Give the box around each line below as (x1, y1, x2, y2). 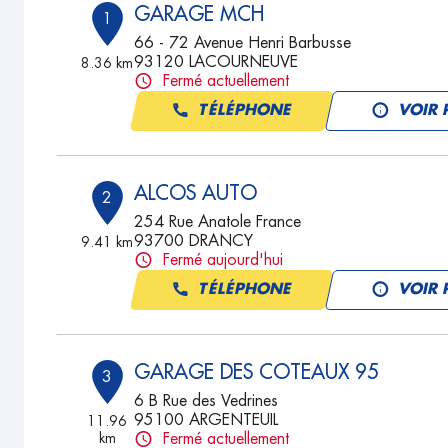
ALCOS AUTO (133, 183, 257, 203)
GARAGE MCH (133, 4, 264, 24)
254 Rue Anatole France (133, 214, 301, 230)
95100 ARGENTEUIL (133, 412, 278, 428)
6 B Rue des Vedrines (133, 393, 278, 409)
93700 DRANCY (133, 233, 253, 249)
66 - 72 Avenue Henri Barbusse (133, 35, 351, 51)
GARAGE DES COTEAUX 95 (133, 362, 379, 382)
